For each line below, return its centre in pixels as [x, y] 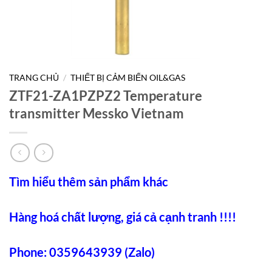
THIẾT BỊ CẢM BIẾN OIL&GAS [128, 78]
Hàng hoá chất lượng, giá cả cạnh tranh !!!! [123, 217]
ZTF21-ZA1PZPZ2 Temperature [106, 95]
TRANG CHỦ [34, 78]
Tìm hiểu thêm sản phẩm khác [89, 182]
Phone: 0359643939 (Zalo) [82, 252]
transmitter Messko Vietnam [97, 113]
